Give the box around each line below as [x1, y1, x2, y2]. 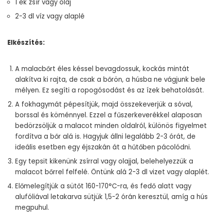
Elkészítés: [7, 38, 45, 47]
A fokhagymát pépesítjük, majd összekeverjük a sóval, [15, 100, 193, 109]
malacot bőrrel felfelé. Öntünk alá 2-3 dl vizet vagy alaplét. [15, 167, 209, 177]
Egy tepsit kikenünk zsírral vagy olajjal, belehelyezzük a [15, 157, 193, 166]
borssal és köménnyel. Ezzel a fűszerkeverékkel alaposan [15, 110, 202, 120]
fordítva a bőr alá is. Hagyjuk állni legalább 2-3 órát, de [15, 132, 196, 141]
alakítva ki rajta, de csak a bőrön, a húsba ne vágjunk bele [15, 75, 205, 84]
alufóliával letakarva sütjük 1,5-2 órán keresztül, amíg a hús [15, 192, 208, 201]
